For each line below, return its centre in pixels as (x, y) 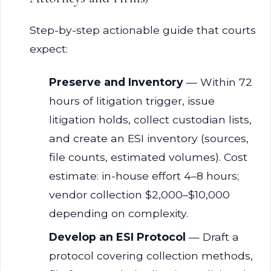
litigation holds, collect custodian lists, (150, 119)
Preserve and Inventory (116, 82)
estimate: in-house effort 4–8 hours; (144, 176)
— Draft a (212, 237)
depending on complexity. (119, 213)
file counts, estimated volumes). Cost (148, 157)
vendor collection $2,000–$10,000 (139, 194)
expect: (49, 49)
